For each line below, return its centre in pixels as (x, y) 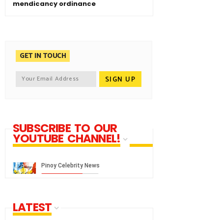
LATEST (32, 207)
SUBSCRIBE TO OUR (65, 128)
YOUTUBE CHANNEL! (67, 138)
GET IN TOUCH (43, 56)
